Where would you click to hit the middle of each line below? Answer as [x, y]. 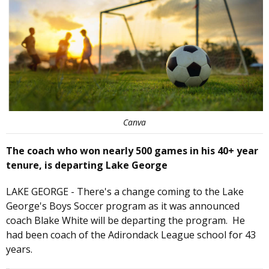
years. [19, 249]
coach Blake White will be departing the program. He [125, 221]
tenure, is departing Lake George [87, 165]
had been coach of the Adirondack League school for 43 [131, 235]
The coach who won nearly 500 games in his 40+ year [132, 151]
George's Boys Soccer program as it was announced [123, 206]
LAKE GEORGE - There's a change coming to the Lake [125, 192]
